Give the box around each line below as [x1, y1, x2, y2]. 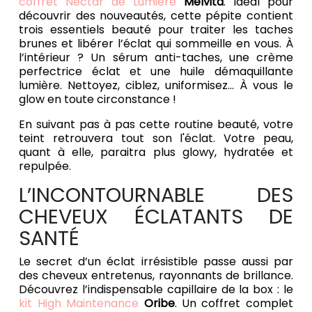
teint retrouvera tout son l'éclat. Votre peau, [19, 130, 293, 147]
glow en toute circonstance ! [19, 91, 180, 108]
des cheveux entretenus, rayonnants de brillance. [19, 267, 293, 284]
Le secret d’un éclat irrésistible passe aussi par [19, 253, 293, 270]
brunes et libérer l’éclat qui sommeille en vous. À [19, 36, 293, 52]
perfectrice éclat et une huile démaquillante [19, 63, 293, 80]
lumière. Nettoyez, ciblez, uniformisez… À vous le [19, 77, 293, 94]
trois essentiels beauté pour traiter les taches [19, 22, 293, 38]
